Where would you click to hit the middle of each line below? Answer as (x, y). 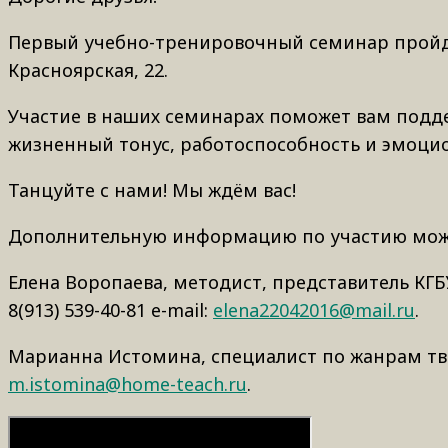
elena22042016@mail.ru (314, 309)
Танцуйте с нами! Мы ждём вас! (152, 189)
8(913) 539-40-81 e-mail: (110, 309)
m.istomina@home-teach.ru (127, 383)
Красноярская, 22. (88, 69)
